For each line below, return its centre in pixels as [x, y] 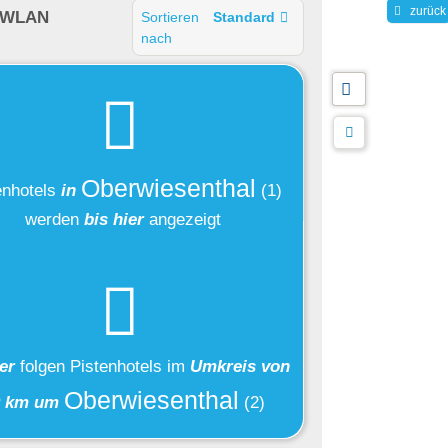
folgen [44, 367]
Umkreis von [239, 367]
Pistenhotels [115, 367]
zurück [427, 11]
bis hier [114, 219]
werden [54, 219]
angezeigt [182, 219]
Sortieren [170, 18]
